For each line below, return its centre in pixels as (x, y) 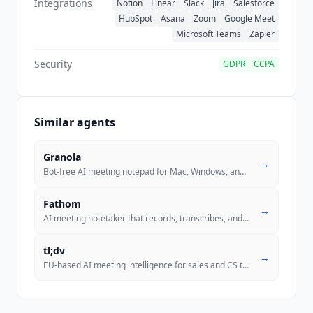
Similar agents (75, 122)
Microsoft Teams (209, 34)
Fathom (62, 203)
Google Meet (249, 18)
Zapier (262, 34)
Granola (62, 156)
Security (53, 64)
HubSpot (136, 18)
